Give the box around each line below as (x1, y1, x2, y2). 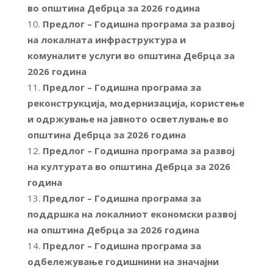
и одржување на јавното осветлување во (27, 113, 229, 126)
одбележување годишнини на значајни (27, 255, 219, 268)
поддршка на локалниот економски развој (27, 208, 236, 221)
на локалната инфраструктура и (27, 34, 186, 46)
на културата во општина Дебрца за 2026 (27, 160, 230, 173)
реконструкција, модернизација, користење (27, 97, 244, 110)
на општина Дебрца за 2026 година (27, 224, 199, 236)
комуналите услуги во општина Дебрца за (27, 49, 235, 62)
